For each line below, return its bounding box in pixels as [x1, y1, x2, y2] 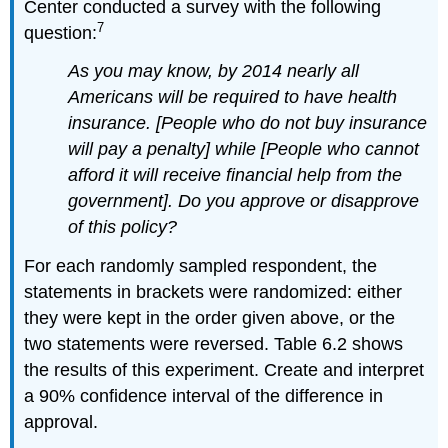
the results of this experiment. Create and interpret [24, 360, 425, 381]
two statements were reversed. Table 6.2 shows [24, 334, 404, 355]
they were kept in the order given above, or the [24, 308, 396, 329]
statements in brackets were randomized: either [24, 282, 403, 303]
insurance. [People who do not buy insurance [68, 113, 428, 134]
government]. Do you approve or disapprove [68, 191, 420, 212]
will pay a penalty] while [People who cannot [68, 139, 420, 160]
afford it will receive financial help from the [68, 165, 403, 186]
